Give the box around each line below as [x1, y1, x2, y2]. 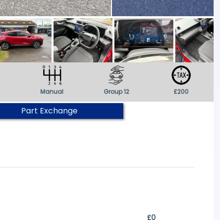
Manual [40, 87, 64, 96]
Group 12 [104, 87, 130, 96]
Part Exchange [21, 105, 78, 116]
